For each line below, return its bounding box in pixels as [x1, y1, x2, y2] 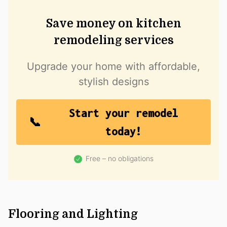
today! [105, 125, 142, 138]
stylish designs [78, 75, 149, 88]
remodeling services [53, 34, 174, 47]
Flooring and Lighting [8, 207, 138, 220]
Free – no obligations [86, 154, 154, 163]
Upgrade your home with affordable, [27, 60, 200, 73]
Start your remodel [69, 106, 178, 120]
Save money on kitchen [46, 17, 181, 30]
